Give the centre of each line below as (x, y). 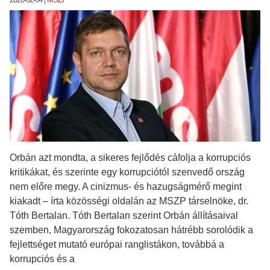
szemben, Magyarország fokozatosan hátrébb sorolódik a (131, 230)
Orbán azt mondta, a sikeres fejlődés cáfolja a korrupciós (130, 157)
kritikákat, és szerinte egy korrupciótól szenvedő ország (127, 172)
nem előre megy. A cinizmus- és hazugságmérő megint (126, 186)
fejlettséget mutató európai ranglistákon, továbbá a (117, 244)
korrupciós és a (42, 259)
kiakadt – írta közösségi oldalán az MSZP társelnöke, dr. (129, 201)
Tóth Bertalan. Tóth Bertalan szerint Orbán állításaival (124, 215)
